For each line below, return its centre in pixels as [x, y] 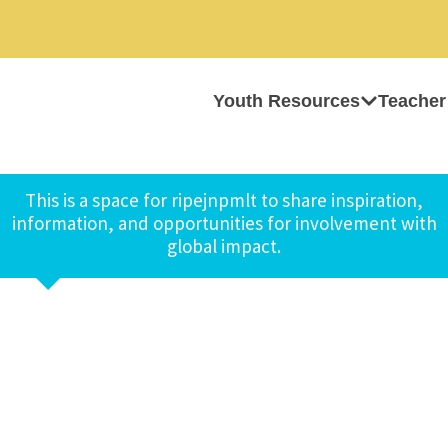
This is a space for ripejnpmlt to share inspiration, [224, 200]
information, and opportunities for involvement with [224, 223]
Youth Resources [286, 101]
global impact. [224, 246]
